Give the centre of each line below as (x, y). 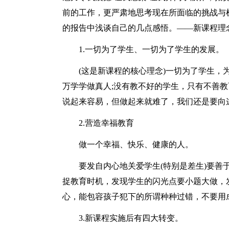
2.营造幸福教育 (106, 123)
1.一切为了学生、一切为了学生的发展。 (151, 49)
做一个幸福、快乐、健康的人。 (136, 144)
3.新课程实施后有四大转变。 (131, 218)
